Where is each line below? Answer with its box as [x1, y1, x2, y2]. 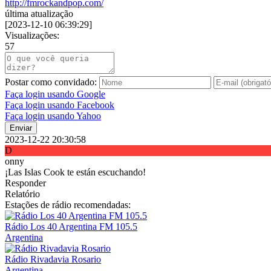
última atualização [5, 8, 73, 19]
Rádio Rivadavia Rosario [5, 254, 101, 265]
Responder [5, 178, 46, 189]
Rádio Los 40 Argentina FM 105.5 [5, 221, 137, 232]
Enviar [10, 123, 32, 133]
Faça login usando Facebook [5, 100, 114, 111]
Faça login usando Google [5, 89, 105, 100]
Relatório [5, 189, 40, 200]
